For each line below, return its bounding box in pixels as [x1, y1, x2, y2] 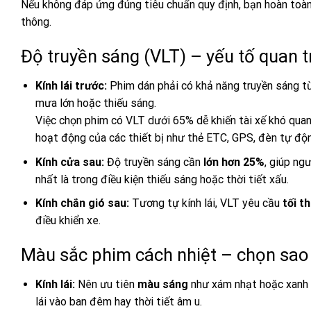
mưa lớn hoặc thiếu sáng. [35, 96, 156, 110]
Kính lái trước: [35, 79, 107, 93]
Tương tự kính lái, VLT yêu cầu [128, 196, 283, 210]
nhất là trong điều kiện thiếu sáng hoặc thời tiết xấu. [35, 172, 289, 186]
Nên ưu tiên [74, 277, 137, 291]
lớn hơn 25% [203, 155, 264, 169]
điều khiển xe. [35, 214, 101, 228]
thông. [21, 15, 51, 29]
